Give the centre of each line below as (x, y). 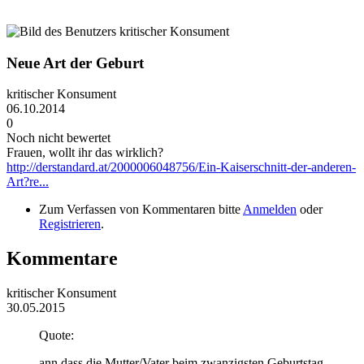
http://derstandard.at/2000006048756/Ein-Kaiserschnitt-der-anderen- (181, 167)
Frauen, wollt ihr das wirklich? (85, 153)
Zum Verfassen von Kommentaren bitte (141, 210)
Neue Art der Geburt (75, 63)
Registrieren (70, 224)
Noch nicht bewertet (58, 138)
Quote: (56, 336)
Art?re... (28, 182)
